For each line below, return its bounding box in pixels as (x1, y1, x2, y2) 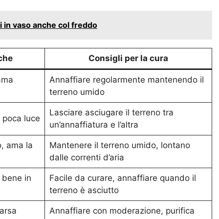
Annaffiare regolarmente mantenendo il (49, 75, 204, 85)
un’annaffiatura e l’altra (49, 120, 138, 130)
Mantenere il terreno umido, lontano (49, 140, 190, 151)
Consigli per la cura (88, 53, 168, 64)
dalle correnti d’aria (49, 153, 124, 163)
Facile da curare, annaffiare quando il (49, 173, 196, 183)
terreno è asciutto (49, 185, 119, 196)
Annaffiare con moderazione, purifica (49, 206, 195, 216)
